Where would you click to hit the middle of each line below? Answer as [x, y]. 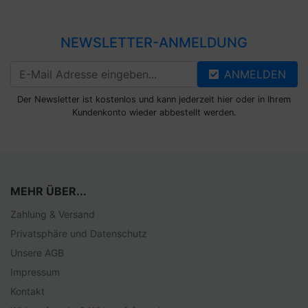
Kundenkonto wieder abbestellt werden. [154, 113]
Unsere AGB [37, 253]
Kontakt [27, 291]
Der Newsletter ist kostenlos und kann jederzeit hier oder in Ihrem [154, 100]
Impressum [35, 272]
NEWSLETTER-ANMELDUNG [154, 43]
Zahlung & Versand [53, 214]
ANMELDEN [255, 75]
